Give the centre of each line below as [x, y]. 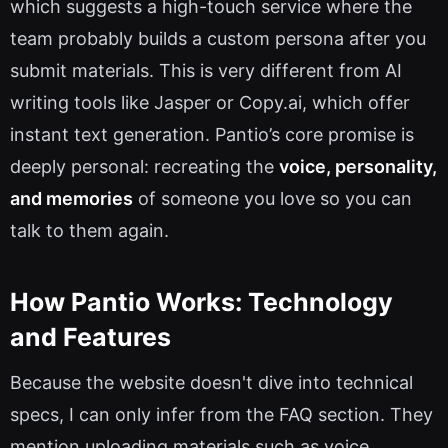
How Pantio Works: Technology [201, 301]
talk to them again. [89, 231]
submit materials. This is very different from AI [206, 71]
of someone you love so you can [272, 199]
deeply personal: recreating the [144, 167]
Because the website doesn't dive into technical [211, 383]
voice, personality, [358, 167]
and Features [90, 336]
